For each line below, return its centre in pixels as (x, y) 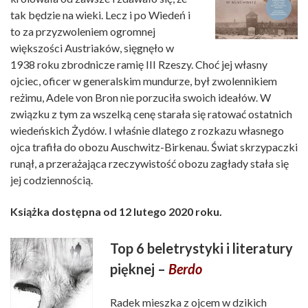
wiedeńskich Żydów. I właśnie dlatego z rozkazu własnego (147, 131)
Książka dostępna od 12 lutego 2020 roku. (116, 212)
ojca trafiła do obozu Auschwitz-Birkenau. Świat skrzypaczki (154, 147)
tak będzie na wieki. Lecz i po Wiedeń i (100, 15)
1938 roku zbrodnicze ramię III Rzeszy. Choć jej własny (139, 65)
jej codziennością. (52, 180)
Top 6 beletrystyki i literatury (201, 249)
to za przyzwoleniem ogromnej (83, 32)
